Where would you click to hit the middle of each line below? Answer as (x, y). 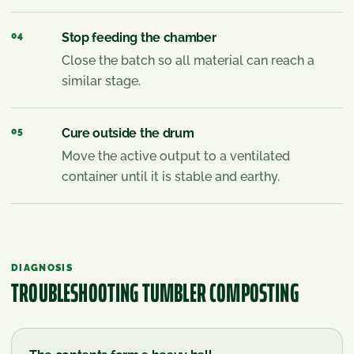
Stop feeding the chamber (139, 37)
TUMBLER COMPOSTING (220, 292)
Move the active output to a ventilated (176, 156)
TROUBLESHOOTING (77, 292)
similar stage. (101, 81)
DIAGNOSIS (42, 267)
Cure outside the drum (128, 133)
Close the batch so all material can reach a (188, 60)
